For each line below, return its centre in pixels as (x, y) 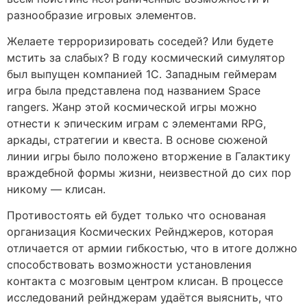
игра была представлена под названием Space (134, 91)
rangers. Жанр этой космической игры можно (132, 107)
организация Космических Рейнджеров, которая (140, 232)
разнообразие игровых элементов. (101, 15)
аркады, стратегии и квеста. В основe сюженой (137, 140)
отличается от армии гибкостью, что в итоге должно (152, 248)
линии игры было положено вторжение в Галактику (149, 157)
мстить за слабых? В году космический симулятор (146, 58)
